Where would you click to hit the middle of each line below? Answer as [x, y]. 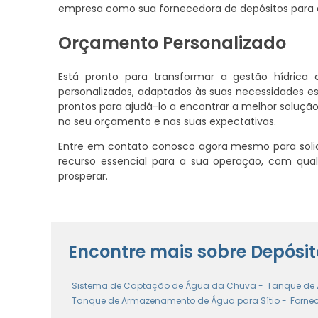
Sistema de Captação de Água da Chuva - [168, 285]
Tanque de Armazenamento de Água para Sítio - [179, 300]
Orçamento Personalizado [172, 43]
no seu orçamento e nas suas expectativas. [167, 121]
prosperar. [83, 176]
